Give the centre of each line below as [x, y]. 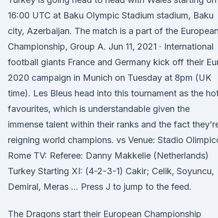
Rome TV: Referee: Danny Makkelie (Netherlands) [108, 155]
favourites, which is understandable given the [99, 109]
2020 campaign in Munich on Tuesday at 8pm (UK [109, 78]
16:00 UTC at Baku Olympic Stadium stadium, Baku [111, 15]
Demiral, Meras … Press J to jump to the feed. [100, 187]
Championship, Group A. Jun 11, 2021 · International [111, 46]
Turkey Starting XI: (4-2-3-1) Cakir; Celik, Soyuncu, [111, 171]
